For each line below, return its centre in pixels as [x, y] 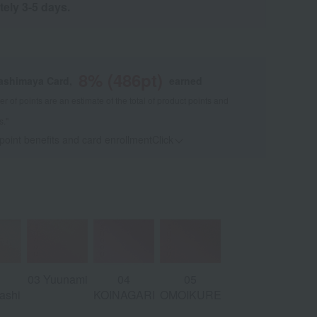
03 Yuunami [57, 279]
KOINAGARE [127, 294]
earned [185, 81]
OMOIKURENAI [201, 294]
